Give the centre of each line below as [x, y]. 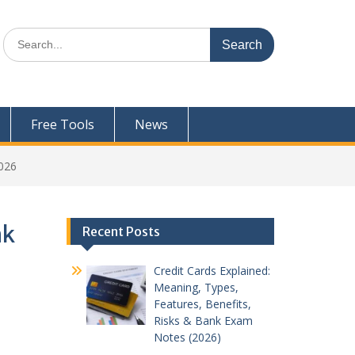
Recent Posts [121, 231]
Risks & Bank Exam [203, 320]
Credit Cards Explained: [212, 270]
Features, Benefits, [202, 303]
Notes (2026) [187, 337]
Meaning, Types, [196, 287]
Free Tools [63, 124]
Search [20, 35]
